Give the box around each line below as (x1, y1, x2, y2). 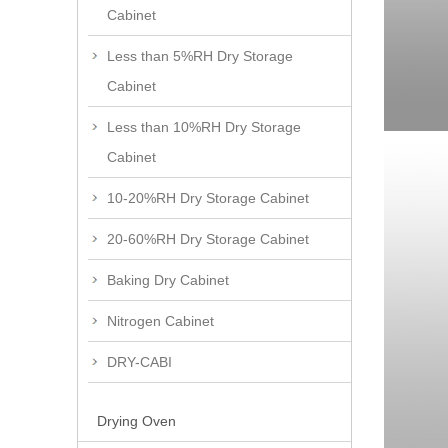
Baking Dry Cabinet (107, 272, 229, 289)
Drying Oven (97, 413, 176, 430)
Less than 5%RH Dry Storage (107, 48, 293, 65)
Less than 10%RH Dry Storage (107, 119, 301, 136)
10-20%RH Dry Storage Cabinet (107, 190, 309, 207)
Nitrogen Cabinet (107, 313, 214, 330)
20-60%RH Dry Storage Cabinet (107, 231, 309, 248)
